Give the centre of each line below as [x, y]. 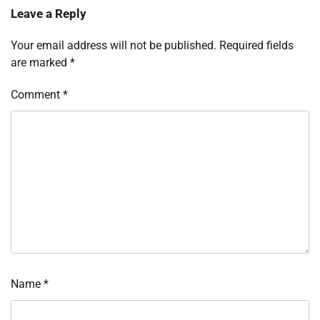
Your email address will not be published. [114, 46]
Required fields [256, 46]
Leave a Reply [49, 14]
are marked [40, 63]
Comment [37, 95]
